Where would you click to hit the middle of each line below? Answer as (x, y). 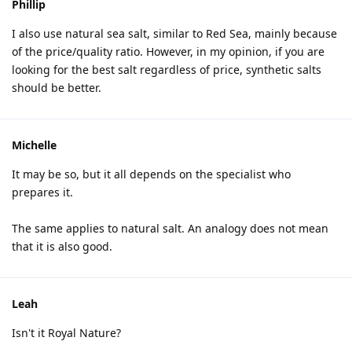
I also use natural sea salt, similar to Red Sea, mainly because (174, 33)
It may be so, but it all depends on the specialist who (151, 174)
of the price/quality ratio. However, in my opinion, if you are (168, 51)
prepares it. (42, 192)
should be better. (57, 88)
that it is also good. (62, 246)
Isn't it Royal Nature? (66, 333)
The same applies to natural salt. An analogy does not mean (170, 228)
